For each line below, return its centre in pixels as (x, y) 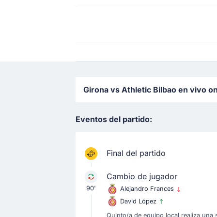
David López (139, 201)
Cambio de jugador (142, 176)
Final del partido (136, 153)
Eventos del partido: (114, 119)
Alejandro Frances (148, 189)
